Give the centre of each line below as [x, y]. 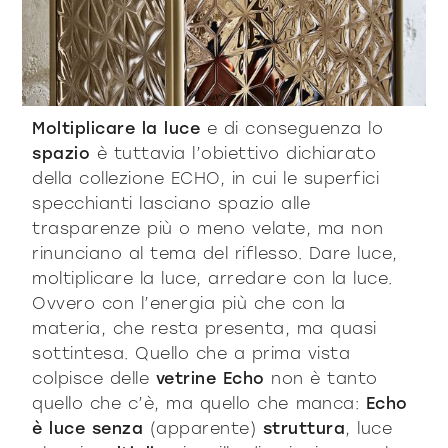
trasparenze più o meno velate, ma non [208, 228]
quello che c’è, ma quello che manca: [199, 403]
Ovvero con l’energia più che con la [189, 303]
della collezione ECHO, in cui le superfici [206, 178]
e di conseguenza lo [292, 128]
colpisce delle [94, 378]
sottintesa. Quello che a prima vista [191, 353]
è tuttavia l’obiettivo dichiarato [233, 153]
